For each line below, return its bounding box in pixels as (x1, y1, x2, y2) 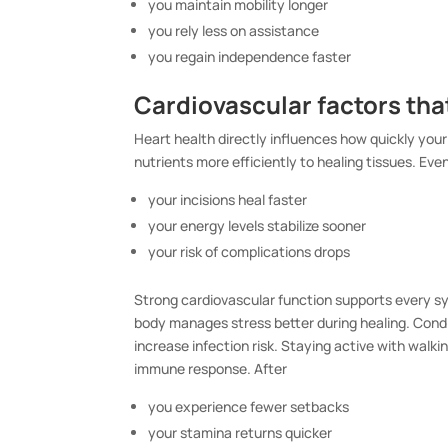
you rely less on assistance (148, 21, 320, 41)
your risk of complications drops (148, 242, 351, 262)
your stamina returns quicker (148, 423, 333, 443)
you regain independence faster (148, 47, 352, 67)
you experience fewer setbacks (148, 397, 350, 417)
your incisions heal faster (148, 190, 308, 210)
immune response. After (134, 359, 288, 379)
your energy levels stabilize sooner (148, 216, 367, 236)
